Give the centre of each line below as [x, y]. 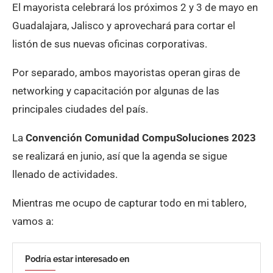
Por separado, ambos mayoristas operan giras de [126, 73]
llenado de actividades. [65, 174]
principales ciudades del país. [80, 109]
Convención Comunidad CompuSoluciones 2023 [141, 138]
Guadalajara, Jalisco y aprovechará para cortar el [124, 26]
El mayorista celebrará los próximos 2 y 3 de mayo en [135, 7]
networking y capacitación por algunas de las [116, 91]
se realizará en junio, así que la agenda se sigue [120, 156]
